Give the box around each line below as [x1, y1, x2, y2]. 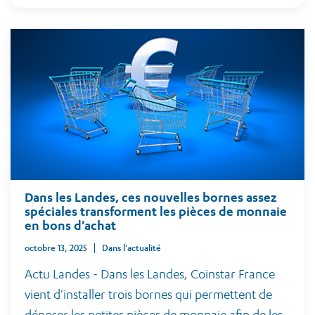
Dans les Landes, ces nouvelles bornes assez [25, 190, 277, 205]
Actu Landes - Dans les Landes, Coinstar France [25, 266, 275, 281]
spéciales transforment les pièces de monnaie [25, 204, 287, 219]
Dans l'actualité [108, 243, 161, 253]
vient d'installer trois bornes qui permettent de [25, 287, 272, 302]
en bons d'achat [25, 218, 116, 233]
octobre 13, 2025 [25, 243, 87, 253]
